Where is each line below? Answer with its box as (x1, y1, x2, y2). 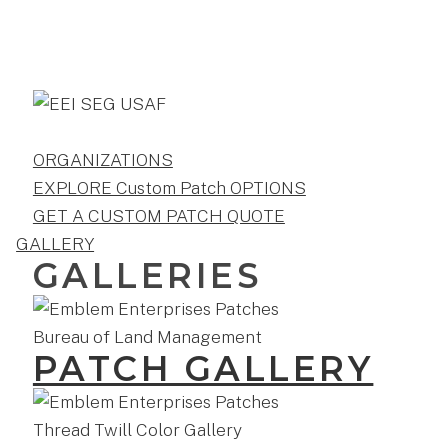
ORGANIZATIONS (32, 148, 173, 170)
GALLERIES (32, 254, 263, 297)
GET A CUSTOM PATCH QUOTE (32, 204, 285, 226)
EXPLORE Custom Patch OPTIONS (32, 176, 306, 198)
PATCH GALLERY (32, 347, 374, 390)
